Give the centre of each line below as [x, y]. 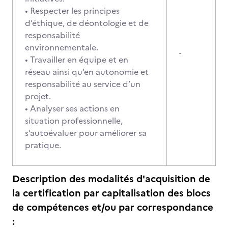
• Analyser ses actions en [72, 108]
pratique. [43, 145]
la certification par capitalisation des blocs [111, 193]
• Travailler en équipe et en [77, 60]
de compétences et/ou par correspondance [113, 207]
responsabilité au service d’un [83, 84]
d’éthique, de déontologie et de [87, 23]
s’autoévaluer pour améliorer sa [86, 133]
